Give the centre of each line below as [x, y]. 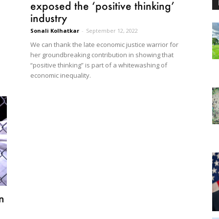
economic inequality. [61, 76]
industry [49, 18]
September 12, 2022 [112, 31]
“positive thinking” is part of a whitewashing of [99, 65]
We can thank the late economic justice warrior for [104, 45]
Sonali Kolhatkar [55, 31]
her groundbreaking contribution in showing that [102, 55]
